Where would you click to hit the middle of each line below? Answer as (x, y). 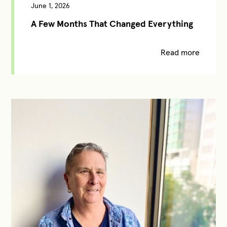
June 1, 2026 (50, 6)
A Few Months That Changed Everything (112, 24)
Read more (180, 52)
